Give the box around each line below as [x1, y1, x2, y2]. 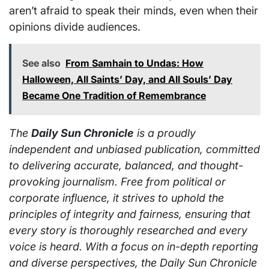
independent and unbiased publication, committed [9, 142, 260, 156]
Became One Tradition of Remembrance [22, 89, 206, 101]
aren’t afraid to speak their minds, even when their [9, 4, 258, 17]
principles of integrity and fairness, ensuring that [9, 207, 250, 220]
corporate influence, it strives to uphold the [9, 191, 224, 204]
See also [22, 56, 61, 69]
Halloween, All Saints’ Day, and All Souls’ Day [22, 73, 232, 85]
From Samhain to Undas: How [65, 56, 204, 69]
